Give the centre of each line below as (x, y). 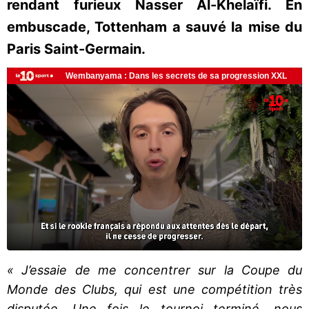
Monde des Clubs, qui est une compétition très (154, 289)
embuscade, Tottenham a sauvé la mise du (154, 27)
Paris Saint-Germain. (76, 49)
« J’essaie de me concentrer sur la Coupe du (154, 270)
